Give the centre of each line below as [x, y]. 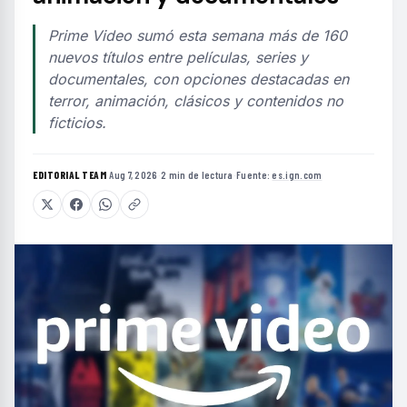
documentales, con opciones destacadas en [199, 79]
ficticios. [77, 122]
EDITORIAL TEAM [69, 174]
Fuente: [254, 174]
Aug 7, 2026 [134, 174]
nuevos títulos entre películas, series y [178, 57]
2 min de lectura [197, 174]
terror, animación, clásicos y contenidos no [196, 100]
